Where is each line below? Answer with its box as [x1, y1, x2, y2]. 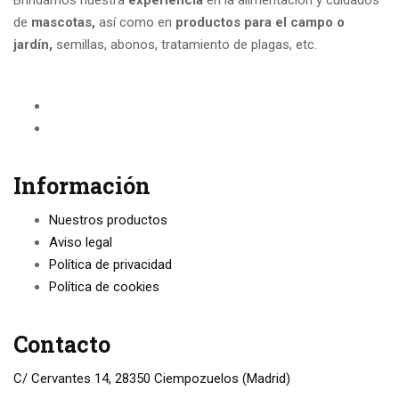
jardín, [13, 36, 56, 53]
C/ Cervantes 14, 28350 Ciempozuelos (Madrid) [13, 370, 290, 387]
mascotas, [31, 13, 99, 30]
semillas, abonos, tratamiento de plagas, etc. [56, 36, 317, 53]
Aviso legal [49, 233, 112, 250]
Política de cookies [49, 278, 159, 295]
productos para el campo [175, 13, 333, 30]
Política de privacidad [49, 256, 172, 273]
